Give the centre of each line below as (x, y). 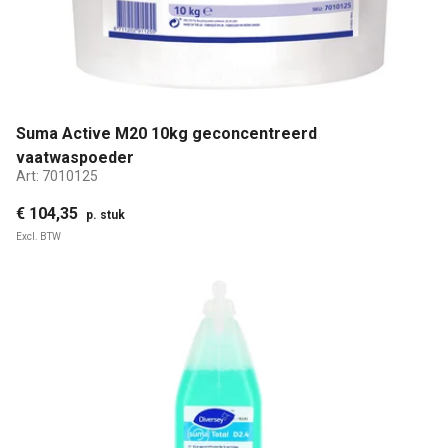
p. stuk (105, 215)
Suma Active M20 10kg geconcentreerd (166, 134)
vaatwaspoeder (75, 158)
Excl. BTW (38, 237)
